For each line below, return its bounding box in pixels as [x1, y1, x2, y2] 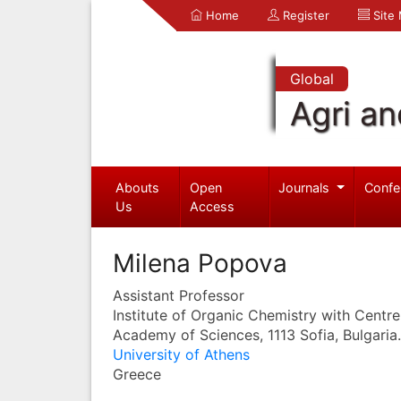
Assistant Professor [113, 286, 244, 304]
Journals [278, 179, 334, 195]
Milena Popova [113, 247, 287, 278]
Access [190, 198, 235, 214]
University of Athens [113, 345, 250, 363]
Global [289, 70, 334, 88]
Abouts [115, 179, 159, 195]
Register [279, 8, 329, 22]
